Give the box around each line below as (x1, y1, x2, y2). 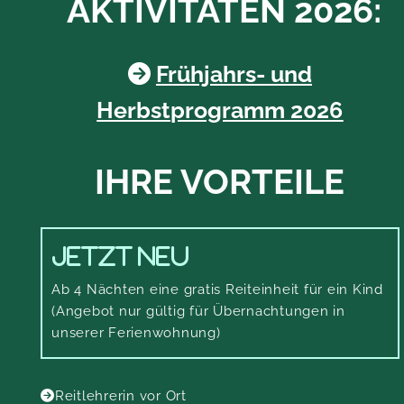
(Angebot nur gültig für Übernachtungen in (51, 303, 345, 319)
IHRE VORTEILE (95, 161, 345, 202)
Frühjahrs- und (155, 60, 312, 87)
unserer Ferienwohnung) (51, 325, 221, 341)
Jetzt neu (51, 244, 189, 267)
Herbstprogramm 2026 (96, 96, 344, 124)
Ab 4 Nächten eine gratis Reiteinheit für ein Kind (51, 281, 383, 298)
